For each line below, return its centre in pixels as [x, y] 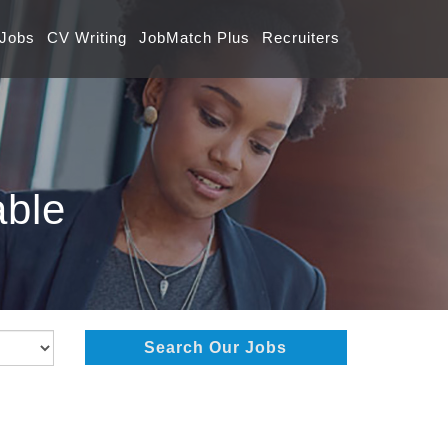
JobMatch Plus [194, 37]
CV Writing [87, 37]
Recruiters [301, 37]
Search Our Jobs [216, 347]
